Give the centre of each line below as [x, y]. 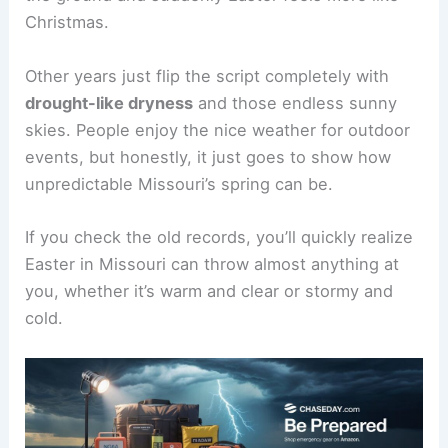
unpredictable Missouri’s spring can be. [179, 183]
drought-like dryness [109, 102]
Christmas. [67, 22]
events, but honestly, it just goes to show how [208, 156]
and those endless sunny [295, 102]
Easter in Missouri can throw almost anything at [212, 263]
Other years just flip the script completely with [207, 75]
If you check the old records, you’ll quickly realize [219, 236]
